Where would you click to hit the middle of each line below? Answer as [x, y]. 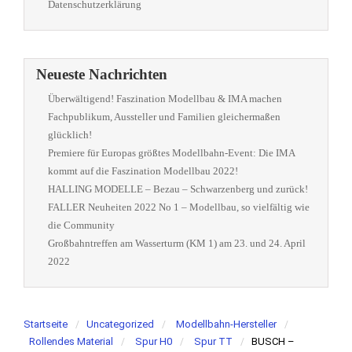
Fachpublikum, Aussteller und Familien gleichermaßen [164, 117]
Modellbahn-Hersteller [226, 324]
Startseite [46, 324]
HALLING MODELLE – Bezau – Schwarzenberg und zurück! [178, 189]
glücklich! [70, 135]
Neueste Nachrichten [102, 74]
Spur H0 [154, 341]
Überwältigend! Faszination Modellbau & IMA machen [165, 99]
